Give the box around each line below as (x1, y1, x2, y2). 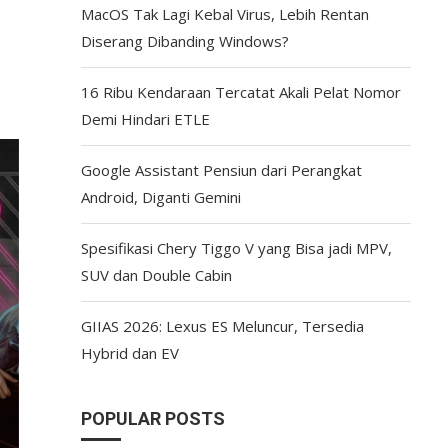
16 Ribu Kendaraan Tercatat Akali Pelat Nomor (80, 82, 401, 102)
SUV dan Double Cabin (80, 265, 232, 285)
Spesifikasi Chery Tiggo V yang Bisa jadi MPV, (80, 238, 392, 258)
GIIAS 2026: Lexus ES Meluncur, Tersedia (80, 316, 364, 336)
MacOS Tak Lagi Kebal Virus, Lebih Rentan (80, 4, 369, 24)
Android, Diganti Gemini (80, 187, 241, 207)
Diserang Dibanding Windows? (80, 31, 289, 51)
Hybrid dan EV (80, 343, 179, 363)
